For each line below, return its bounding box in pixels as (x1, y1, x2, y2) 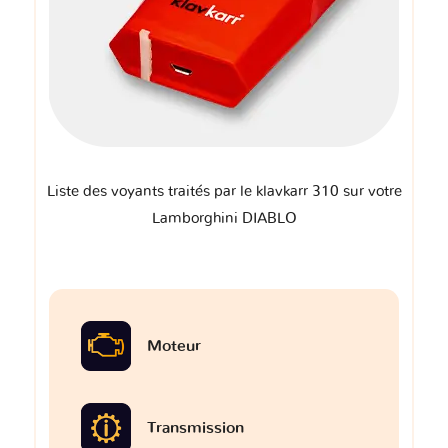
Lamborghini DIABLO (151, 211, 297, 227)
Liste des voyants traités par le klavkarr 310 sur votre (46, 184, 402, 200)
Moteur (147, 338, 201, 355)
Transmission (147, 420, 244, 437)
